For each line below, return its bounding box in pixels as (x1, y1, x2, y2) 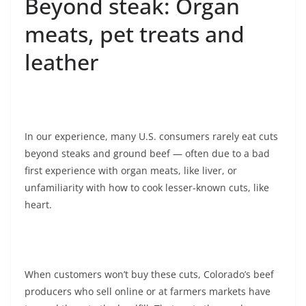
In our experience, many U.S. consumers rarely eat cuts (25, 130, 278, 143)
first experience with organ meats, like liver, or (25, 164, 237, 178)
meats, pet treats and (25, 19, 245, 49)
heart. (25, 198, 52, 212)
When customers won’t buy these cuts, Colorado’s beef (25, 268, 274, 281)
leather (25, 47, 98, 77)
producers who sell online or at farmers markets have (25, 285, 270, 298)
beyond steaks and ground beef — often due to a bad (25, 147, 270, 161)
